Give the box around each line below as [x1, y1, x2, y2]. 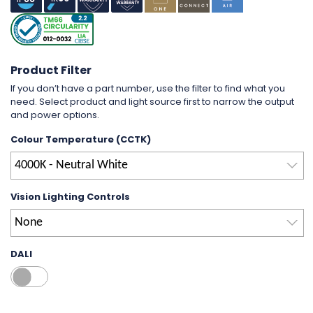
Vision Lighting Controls [10, 189, 130, 203]
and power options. [10, 108, 99, 122]
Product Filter [10, 61, 92, 78]
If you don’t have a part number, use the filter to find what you [10, 81, 285, 95]
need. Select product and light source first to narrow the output [10, 94, 294, 108]
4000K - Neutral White [14, 158, 128, 172]
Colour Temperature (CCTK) [10, 132, 151, 146]
